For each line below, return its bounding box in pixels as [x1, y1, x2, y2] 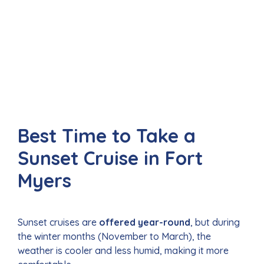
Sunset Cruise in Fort [18, 146, 203, 170]
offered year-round [99, 216, 190, 229]
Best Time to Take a [18, 124, 196, 148]
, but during [190, 216, 240, 229]
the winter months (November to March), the [18, 230, 211, 243]
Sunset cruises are [18, 216, 99, 229]
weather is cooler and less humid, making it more [18, 245, 229, 257]
